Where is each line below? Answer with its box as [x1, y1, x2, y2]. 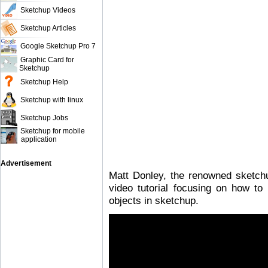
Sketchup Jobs [20, 114, 68, 122]
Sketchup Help [20, 78, 68, 86]
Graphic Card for [20, 56, 74, 64]
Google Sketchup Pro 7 [20, 42, 96, 50]
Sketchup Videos [20, 6, 75, 14]
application [17, 135, 57, 144]
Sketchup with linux [20, 96, 83, 104]
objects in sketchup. [109, 194, 199, 206]
